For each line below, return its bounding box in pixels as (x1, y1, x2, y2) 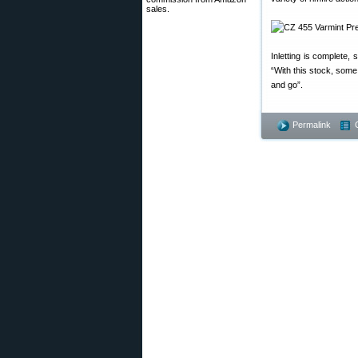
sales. (146, 4, 169, 14)
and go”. (271, 80, 303, 89)
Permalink (292, 120, 331, 129)
